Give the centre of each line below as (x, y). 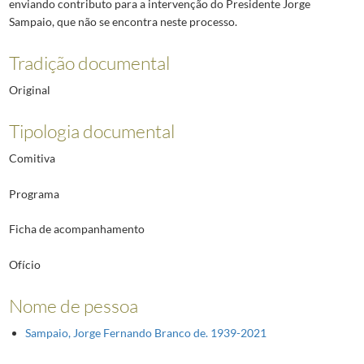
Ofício (24, 264)
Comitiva (32, 158)
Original (29, 90)
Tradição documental (89, 63)
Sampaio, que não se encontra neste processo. (123, 21)
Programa (34, 193)
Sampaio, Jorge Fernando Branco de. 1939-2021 (145, 332)
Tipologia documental (91, 131)
